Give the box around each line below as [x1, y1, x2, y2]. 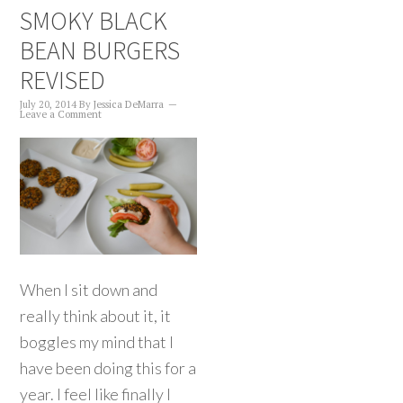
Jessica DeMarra [94, 98, 165, 111]
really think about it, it [20, 306, 172, 327]
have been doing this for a [20, 358, 197, 379]
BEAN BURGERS [20, 34, 181, 67]
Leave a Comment [20, 108, 103, 121]
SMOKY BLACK [20, 4, 168, 37]
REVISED [20, 64, 106, 96]
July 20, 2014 [20, 98, 77, 111]
